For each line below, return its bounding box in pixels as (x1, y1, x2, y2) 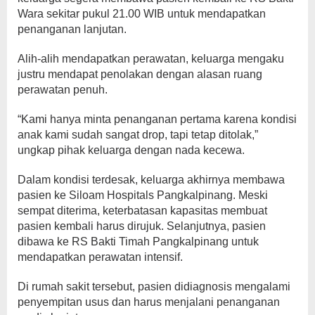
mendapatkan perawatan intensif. (18, 250, 183, 263)
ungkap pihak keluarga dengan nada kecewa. (18, 143, 245, 156)
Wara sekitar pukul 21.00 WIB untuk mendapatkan (18, 7, 266, 20)
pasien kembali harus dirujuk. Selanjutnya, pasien (18, 219, 266, 232)
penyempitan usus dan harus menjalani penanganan (18, 295, 280, 308)
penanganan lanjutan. (18, 22, 127, 35)
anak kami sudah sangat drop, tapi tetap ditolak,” (18, 128, 258, 141)
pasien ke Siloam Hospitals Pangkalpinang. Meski (18, 188, 268, 201)
